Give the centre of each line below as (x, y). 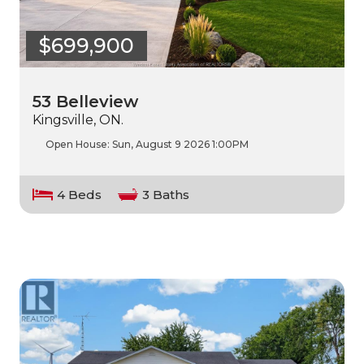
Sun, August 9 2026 (161, 144)
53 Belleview (85, 101)
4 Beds (79, 195)
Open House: (79, 144)
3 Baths (166, 195)
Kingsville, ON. (78, 119)
